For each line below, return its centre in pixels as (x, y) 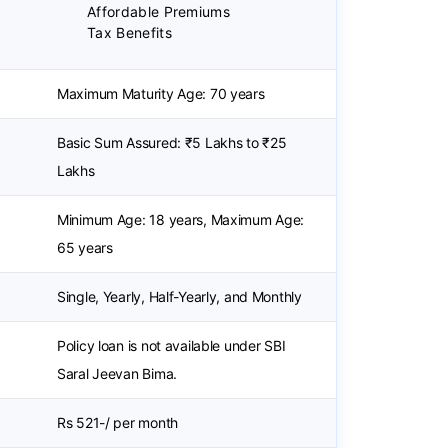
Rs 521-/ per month (117, 422)
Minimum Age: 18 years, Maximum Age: (181, 219)
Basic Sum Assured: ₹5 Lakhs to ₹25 (172, 142)
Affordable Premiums (159, 11)
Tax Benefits (129, 32)
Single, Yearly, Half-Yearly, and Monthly (179, 296)
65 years (85, 247)
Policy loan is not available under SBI (171, 345)
